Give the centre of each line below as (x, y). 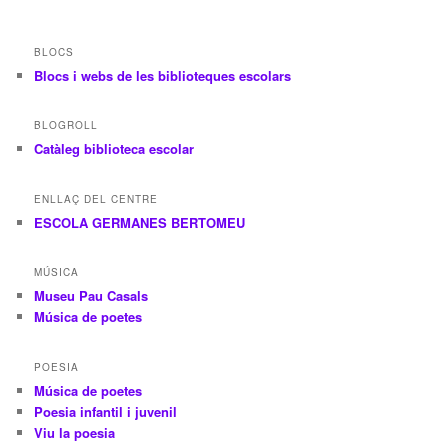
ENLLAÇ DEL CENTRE (96, 198)
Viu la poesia (75, 432)
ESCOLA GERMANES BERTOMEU (140, 222)
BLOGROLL (66, 125)
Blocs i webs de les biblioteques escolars (163, 76)
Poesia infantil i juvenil (106, 411)
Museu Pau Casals (91, 296)
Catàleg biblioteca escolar (114, 149)
